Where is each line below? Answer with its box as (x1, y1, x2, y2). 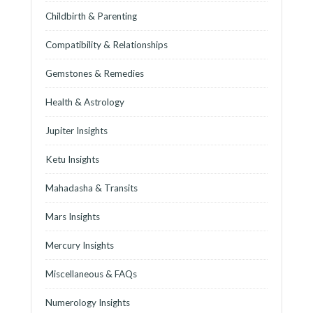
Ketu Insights (45, 153, 99, 165)
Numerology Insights (45, 296, 130, 308)
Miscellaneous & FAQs (45, 268, 137, 279)
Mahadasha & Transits (45, 182, 138, 194)
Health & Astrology (45, 96, 124, 108)
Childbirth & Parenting (45, 10, 137, 22)
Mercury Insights (45, 239, 114, 251)
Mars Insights (45, 210, 100, 222)
